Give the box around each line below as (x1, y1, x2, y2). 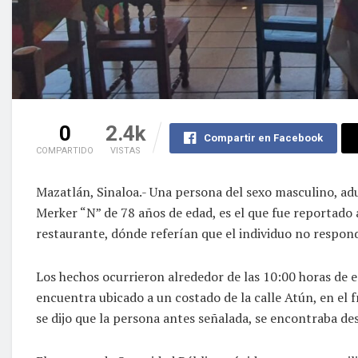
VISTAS (110, 145, 141, 156)
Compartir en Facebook (203, 131, 323, 144)
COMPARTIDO (36, 145, 93, 156)
